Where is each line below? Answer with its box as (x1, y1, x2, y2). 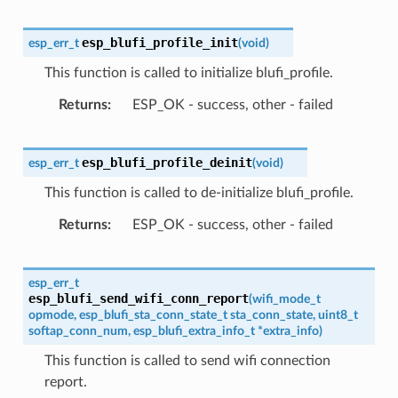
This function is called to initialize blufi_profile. (44, 65, 333, 80)
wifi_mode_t (251, 291, 321, 306)
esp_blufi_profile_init (81, 35, 238, 50)
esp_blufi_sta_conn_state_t (78, 307, 227, 322)
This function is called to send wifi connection (44, 353, 330, 368)
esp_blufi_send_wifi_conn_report (28, 291, 249, 306)
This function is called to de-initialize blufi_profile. (44, 185, 354, 200)
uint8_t (317, 307, 358, 322)
